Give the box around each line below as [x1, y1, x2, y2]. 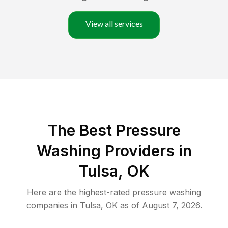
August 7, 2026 [141, 200, 200, 211]
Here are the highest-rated [27, 187, 132, 198]
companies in [26, 200, 77, 211]
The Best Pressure [47, 121, 181, 140]
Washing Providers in [36, 141, 192, 160]
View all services [85, 19, 143, 29]
